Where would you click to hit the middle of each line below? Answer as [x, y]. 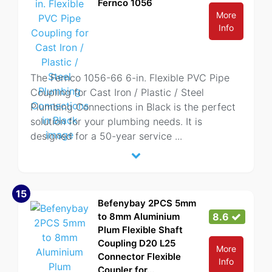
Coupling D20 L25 [137, 243]
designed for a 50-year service [103, 136]
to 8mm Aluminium [139, 216]
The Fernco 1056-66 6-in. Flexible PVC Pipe [130, 78]
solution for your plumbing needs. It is [116, 121]
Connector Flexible [139, 257]
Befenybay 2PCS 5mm [147, 203]
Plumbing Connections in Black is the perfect [133, 107]
